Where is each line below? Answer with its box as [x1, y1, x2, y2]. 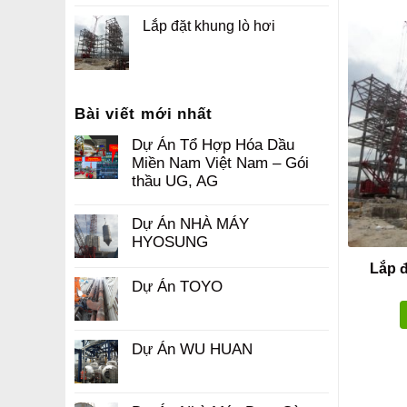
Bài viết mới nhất [74, 104, 213, 123]
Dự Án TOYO [132, 276, 223, 295]
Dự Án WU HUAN [132, 339, 253, 358]
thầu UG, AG [132, 171, 218, 190]
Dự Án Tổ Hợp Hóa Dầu [132, 134, 294, 154]
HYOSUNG [132, 232, 208, 251]
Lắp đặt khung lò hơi [143, 18, 275, 34]
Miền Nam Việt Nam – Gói [132, 153, 309, 172]
